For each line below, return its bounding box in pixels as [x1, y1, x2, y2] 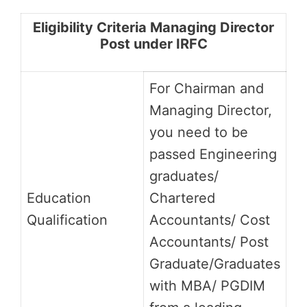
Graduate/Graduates [149, 255, 280, 272]
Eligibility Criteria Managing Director [33, 19, 274, 36]
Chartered [149, 189, 215, 206]
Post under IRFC [99, 35, 208, 52]
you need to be [149, 123, 248, 140]
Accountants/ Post [149, 233, 269, 250]
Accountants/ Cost [149, 211, 270, 228]
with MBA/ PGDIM [149, 277, 265, 294]
